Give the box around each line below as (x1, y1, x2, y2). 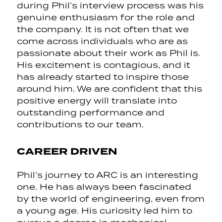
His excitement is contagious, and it (17, 59, 190, 71)
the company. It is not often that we (17, 24, 189, 35)
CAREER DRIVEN (17, 145, 117, 159)
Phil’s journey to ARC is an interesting (17, 169, 198, 181)
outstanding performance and (17, 107, 165, 118)
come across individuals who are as (17, 36, 188, 47)
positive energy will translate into (17, 95, 177, 107)
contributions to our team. (17, 119, 144, 130)
